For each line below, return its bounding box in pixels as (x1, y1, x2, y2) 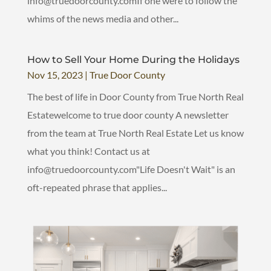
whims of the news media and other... (27, 12, 178, 24)
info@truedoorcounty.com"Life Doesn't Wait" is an (27, 163, 235, 175)
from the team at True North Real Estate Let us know (27, 126, 244, 139)
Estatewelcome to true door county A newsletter (27, 108, 229, 120)
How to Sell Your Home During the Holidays (27, 53, 240, 65)
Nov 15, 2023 (27, 68, 83, 80)
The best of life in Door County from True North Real (27, 90, 244, 102)
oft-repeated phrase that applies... (27, 181, 167, 193)
